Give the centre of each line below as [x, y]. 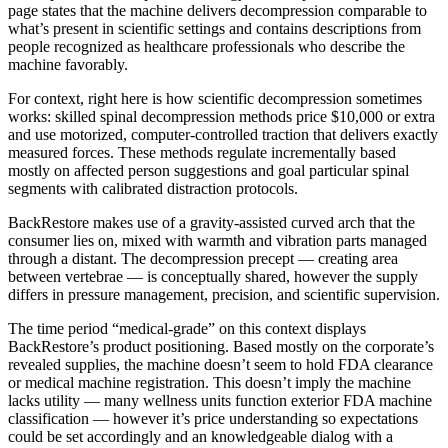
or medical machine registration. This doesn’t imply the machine [209, 383]
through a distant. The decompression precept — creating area [203, 259]
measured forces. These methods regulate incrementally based [202, 153]
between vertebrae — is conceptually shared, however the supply [213, 277]
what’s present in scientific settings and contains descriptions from [214, 29]
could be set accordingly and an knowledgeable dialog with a [200, 437]
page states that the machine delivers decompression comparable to [217, 11]
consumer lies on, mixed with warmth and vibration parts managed [217, 241]
